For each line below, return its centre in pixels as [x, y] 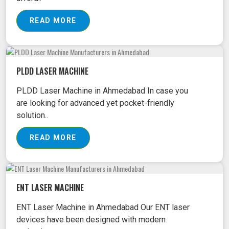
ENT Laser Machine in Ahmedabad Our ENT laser [103, 208]
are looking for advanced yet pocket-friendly [95, 103]
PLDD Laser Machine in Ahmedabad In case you [102, 90]
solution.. [32, 115]
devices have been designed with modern [91, 220]
